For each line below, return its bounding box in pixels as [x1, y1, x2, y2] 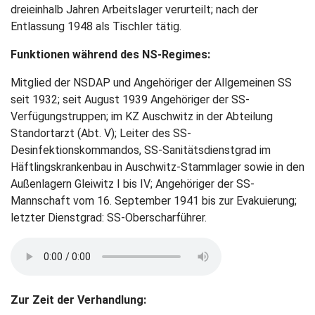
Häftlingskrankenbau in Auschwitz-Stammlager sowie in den [11, 160, 304, 174]
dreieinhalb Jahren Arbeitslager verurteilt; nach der [11, 3, 258, 16]
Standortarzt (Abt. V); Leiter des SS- [11, 127, 191, 140]
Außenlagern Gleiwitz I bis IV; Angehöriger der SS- [11, 177, 255, 191]
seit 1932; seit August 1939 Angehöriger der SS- [11, 93, 250, 106]
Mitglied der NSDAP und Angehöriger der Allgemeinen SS [11, 76, 292, 89]
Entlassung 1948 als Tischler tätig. [11, 20, 181, 33]
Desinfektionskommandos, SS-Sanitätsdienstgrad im [11, 143, 271, 157]
